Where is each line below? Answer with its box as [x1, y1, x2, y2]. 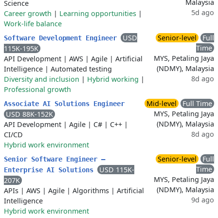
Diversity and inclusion [4, 74, 79, 84]
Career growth [4, 9, 52, 18]
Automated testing [51, 64, 112, 74]
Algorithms [73, 186, 109, 196]
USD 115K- [99, 165, 134, 175]
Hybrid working [87, 74, 139, 84]
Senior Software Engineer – [4, 155, 105, 163]
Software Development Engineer [4, 34, 121, 42]
